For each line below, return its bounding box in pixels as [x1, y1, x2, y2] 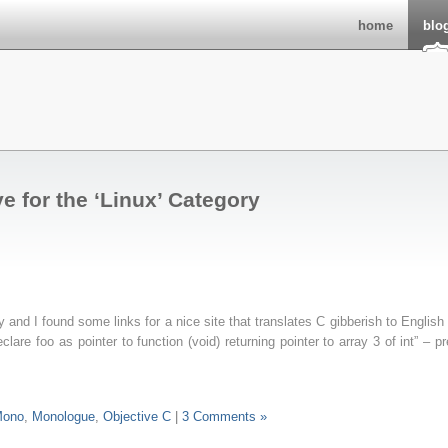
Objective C [103, 409, 171, 424]
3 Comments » [182, 409, 267, 424]
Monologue [32, 409, 95, 424]
